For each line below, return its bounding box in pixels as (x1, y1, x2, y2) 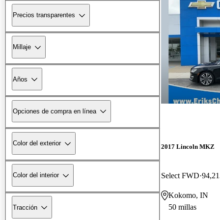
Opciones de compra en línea (13, 107, 96, 115)
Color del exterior (13, 139, 61, 147)
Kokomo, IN (168, 191, 208, 199)
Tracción (13, 203, 37, 211)
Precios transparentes (13, 11, 75, 19)
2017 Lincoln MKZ (161, 142, 215, 150)
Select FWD (161, 171, 199, 180)
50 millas (168, 202, 196, 211)
